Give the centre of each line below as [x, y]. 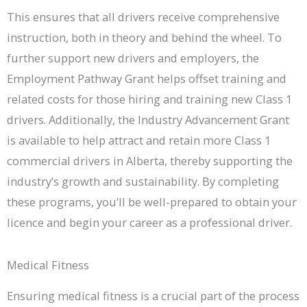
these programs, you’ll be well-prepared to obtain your [152, 201]
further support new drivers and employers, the [133, 58]
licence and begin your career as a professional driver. [149, 222]
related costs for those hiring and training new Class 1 [149, 99]
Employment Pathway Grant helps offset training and [147, 78]
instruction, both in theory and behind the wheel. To [144, 37]
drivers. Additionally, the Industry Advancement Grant [148, 119]
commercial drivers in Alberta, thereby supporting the [150, 160]
